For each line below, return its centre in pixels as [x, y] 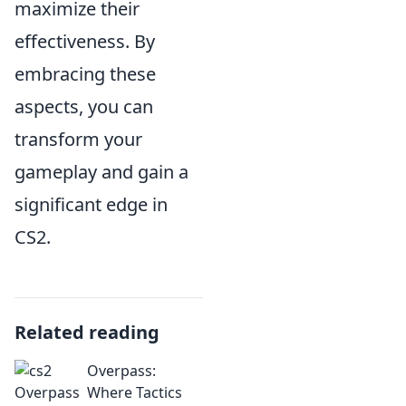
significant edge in [91, 204]
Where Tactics [135, 392]
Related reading [87, 332]
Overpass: [121, 371]
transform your [78, 139]
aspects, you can [84, 106]
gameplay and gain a [101, 172]
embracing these [85, 74]
